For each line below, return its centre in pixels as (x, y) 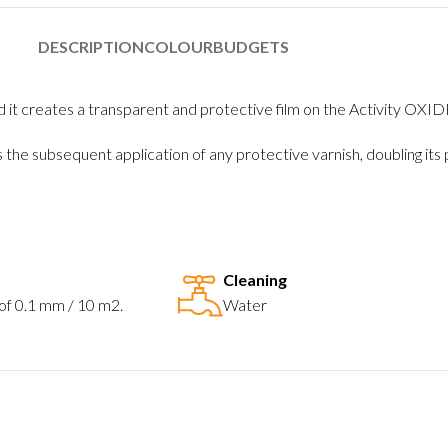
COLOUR (178, 46)
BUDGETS (250, 46)
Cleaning (255, 280)
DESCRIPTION (90, 46)
